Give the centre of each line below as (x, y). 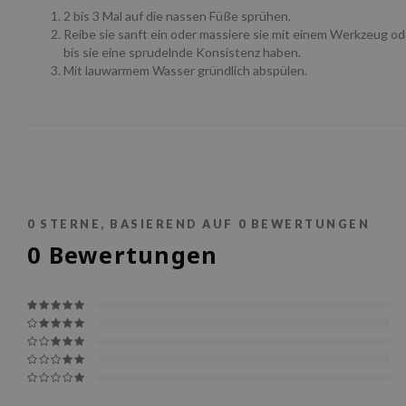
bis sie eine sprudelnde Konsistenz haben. (182, 52)
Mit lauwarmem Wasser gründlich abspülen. (185, 70)
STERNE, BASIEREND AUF (137, 224)
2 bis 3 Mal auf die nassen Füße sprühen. (177, 15)
